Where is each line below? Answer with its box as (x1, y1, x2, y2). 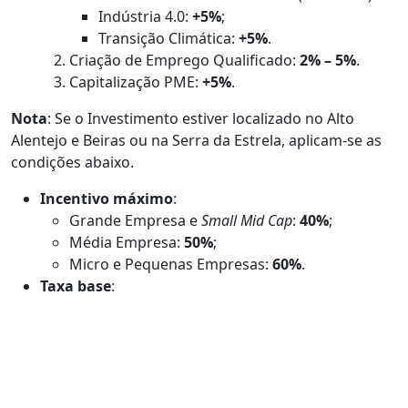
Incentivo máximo (40, 188, 173, 209)
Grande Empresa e (69, 209, 201, 230)
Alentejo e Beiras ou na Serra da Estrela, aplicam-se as (11, 129, 382, 150)
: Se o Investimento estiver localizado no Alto (47, 107, 354, 128)
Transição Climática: (98, 27, 239, 48)
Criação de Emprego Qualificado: (69, 49, 300, 70)
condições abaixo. (11, 151, 134, 172)
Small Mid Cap (201, 209, 292, 230)
